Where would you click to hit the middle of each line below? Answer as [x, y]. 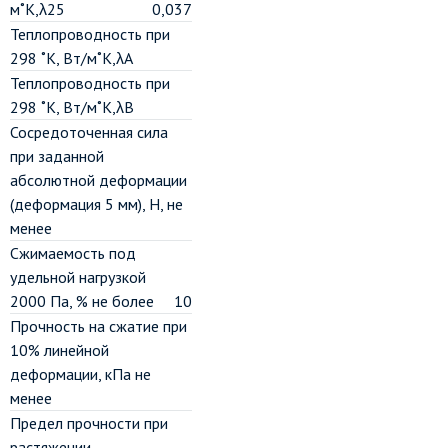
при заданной [57, 156]
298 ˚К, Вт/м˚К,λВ [72, 107]
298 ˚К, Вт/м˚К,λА [71, 58]
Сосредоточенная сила [89, 132]
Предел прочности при [89, 423]
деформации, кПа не [80, 374]
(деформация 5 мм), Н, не [96, 204]
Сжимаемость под [73, 253]
